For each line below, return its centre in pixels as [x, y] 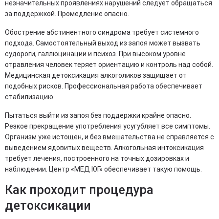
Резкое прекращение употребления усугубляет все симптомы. [108, 126]
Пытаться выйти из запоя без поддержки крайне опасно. [98, 115]
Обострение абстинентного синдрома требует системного [102, 32]
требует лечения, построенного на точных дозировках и [97, 158]
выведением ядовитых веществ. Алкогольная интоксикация [104, 147]
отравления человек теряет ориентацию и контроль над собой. [109, 64]
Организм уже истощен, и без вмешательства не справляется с [109, 137]
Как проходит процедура [79, 190]
